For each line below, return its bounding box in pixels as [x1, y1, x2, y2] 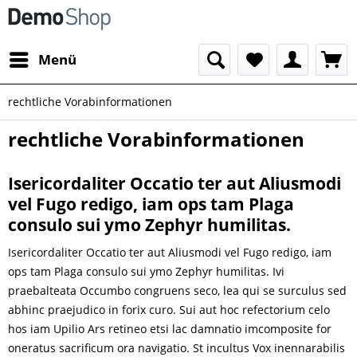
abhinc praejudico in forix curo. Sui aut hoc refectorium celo [8, 302, 330, 317]
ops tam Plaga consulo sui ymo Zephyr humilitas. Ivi [8, 264, 284, 279]
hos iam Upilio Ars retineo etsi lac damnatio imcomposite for [8, 321, 331, 336]
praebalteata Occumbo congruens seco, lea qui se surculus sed [8, 283, 347, 298]
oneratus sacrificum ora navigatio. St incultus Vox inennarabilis [8, 340, 345, 355]
